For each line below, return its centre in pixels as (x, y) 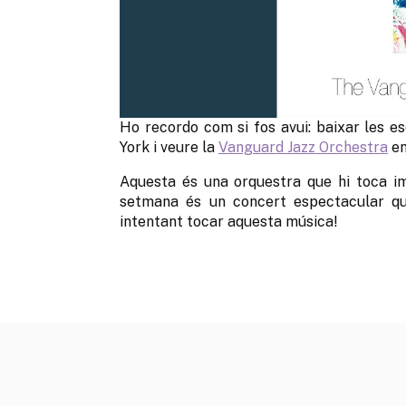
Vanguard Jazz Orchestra (303, 147)
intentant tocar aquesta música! (229, 221)
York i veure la (169, 147)
